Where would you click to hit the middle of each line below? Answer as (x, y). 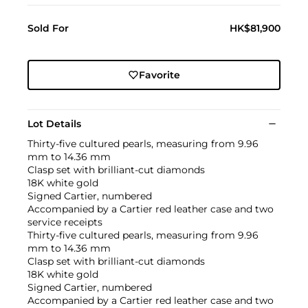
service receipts (65, 222)
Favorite (159, 75)
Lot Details (54, 124)
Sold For (48, 29)
